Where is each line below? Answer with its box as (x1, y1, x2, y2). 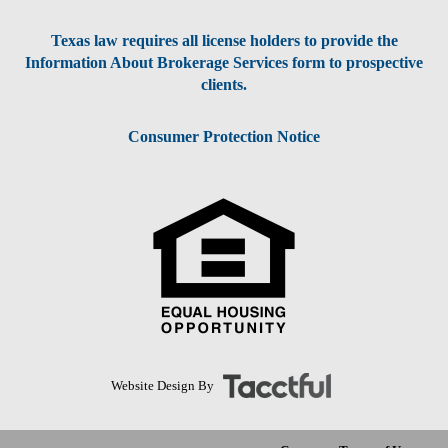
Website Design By (111, 377, 217, 393)
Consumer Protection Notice (128, 128, 320, 146)
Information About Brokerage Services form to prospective (25, 54, 423, 72)
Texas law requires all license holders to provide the (50, 32, 398, 50)
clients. (201, 76, 247, 94)
